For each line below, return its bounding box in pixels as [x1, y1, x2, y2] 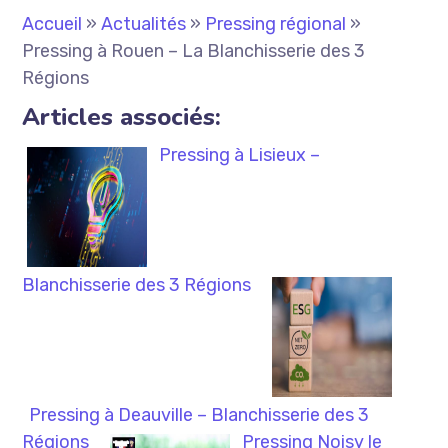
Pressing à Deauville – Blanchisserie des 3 [29, 404, 370, 427]
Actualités [101, 13, 187, 36]
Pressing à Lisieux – [159, 144, 321, 167]
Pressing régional [205, 13, 347, 36]
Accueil [22, 13, 83, 36]
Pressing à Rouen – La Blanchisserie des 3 [22, 40, 366, 63]
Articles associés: [22, 101, 222, 134]
